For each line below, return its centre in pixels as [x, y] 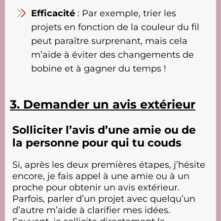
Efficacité [53, 13]
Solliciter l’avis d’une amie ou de [104, 130]
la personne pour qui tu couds [97, 143]
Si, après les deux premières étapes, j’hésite [109, 165]
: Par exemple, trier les [126, 13]
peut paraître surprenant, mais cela [109, 41]
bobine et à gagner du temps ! [99, 68]
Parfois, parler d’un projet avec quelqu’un [104, 199]
